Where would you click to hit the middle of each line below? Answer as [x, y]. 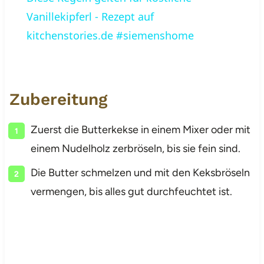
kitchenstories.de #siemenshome [110, 35]
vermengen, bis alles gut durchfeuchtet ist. [131, 191]
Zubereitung [58, 99]
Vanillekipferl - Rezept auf [90, 16]
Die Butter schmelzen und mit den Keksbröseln [140, 172]
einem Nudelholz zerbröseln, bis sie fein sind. [135, 148]
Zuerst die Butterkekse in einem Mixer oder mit [140, 129]
